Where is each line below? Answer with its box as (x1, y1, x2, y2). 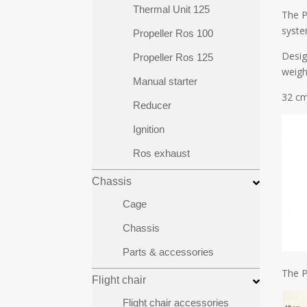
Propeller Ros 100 (133, 27, 214, 40)
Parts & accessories (123, 246, 214, 258)
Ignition (133, 123, 165, 136)
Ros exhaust (133, 147, 191, 160)
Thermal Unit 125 (133, 3, 210, 16)
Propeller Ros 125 (133, 51, 214, 64)
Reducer (133, 99, 172, 112)
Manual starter (133, 75, 198, 88)
